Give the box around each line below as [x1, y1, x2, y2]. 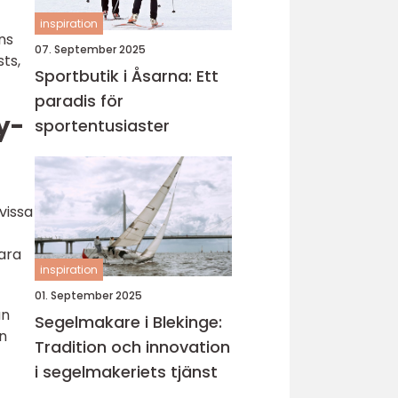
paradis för [35, 90, 123, 112]
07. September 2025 [35, 42, 146, 57]
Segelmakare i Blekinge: [35, 311, 222, 333]
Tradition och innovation [35, 336, 230, 358]
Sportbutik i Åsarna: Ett [35, 65, 219, 87]
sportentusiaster [35, 115, 170, 137]
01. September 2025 [35, 288, 142, 303]
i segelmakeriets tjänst [35, 361, 218, 383]
